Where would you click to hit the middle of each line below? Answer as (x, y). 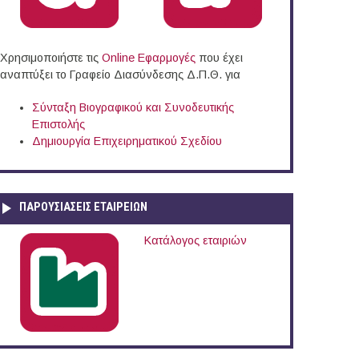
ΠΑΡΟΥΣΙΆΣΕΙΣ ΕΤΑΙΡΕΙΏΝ (83, 207)
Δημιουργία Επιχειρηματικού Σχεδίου (127, 141)
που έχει (219, 58)
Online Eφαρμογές (149, 58)
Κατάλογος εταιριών (195, 240)
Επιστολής (58, 125)
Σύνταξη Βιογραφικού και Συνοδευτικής (133, 108)
